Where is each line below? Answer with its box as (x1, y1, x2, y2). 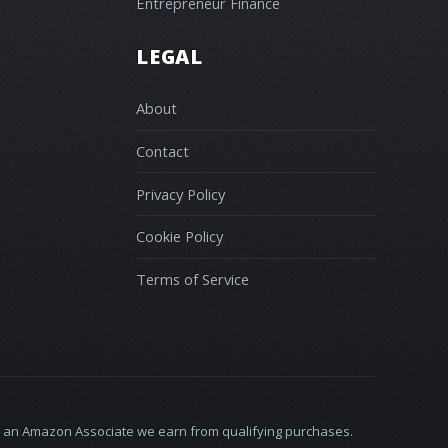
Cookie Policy (136, 226, 223, 247)
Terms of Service (136, 268, 249, 289)
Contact (136, 140, 189, 161)
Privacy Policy (136, 183, 225, 204)
